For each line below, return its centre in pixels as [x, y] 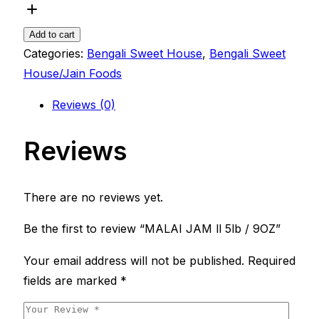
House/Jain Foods [73, 73]
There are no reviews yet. [93, 197]
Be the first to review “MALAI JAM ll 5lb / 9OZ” [152, 228]
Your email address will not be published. [134, 260]
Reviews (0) [84, 104]
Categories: [55, 53]
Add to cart [52, 34]
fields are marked [72, 280]
